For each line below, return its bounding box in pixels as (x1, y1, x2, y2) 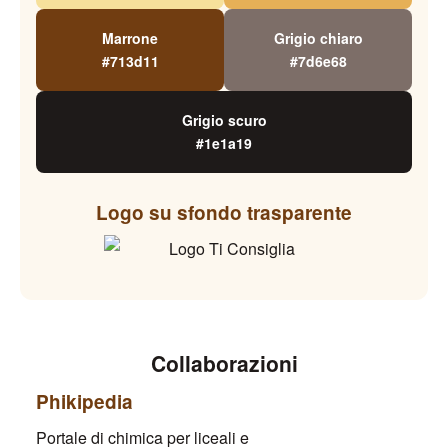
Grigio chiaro (273, 27, 363, 48)
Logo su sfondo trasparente (96, 198, 352, 226)
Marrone (102, 27, 158, 48)
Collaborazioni (150, 347, 298, 378)
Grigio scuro (181, 109, 267, 130)
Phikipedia (36, 387, 133, 415)
